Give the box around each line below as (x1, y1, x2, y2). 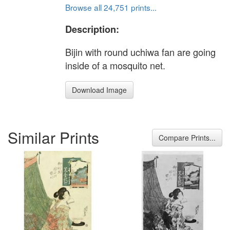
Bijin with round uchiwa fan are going (65, 45, 216, 59)
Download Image (72, 85, 127, 95)
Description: (65, 22, 119, 36)
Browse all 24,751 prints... (65, 1, 157, 13)
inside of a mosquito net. (65, 59, 165, 72)
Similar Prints (8, 126, 99, 148)
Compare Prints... (159, 132, 216, 143)
